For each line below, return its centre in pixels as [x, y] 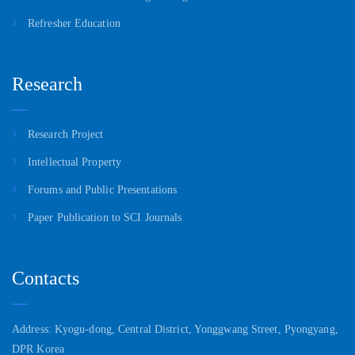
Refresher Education [74, 23]
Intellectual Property [75, 162]
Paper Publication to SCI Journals [105, 218]
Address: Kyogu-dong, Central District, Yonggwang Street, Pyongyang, [175, 329]
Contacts [46, 279]
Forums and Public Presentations [103, 190]
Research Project [66, 135]
